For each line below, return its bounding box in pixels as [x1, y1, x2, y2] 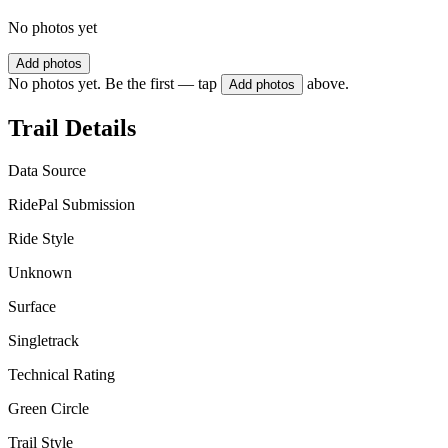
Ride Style [8, 229, 74, 247]
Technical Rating [8, 365, 115, 383]
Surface [8, 297, 56, 315]
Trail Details [8, 114, 136, 141]
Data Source [8, 161, 86, 179]
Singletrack [8, 331, 79, 349]
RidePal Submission [8, 195, 135, 213]
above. [307, 75, 349, 93]
